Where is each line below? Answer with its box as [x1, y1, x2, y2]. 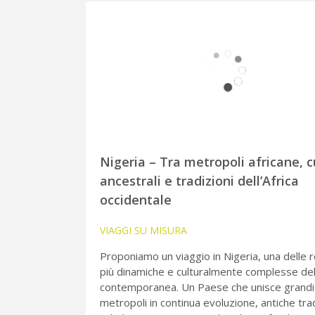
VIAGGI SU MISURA [100, 224, 187, 238]
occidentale [100, 191, 172, 209]
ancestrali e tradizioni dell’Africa [100, 172, 299, 190]
